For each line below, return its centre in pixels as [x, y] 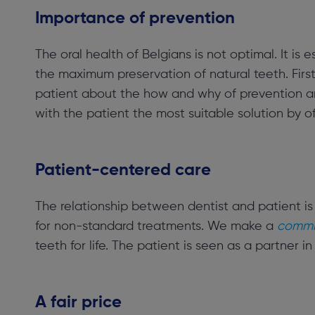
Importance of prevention [135, 18]
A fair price [78, 302]
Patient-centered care [123, 170]
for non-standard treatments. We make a [156, 226]
